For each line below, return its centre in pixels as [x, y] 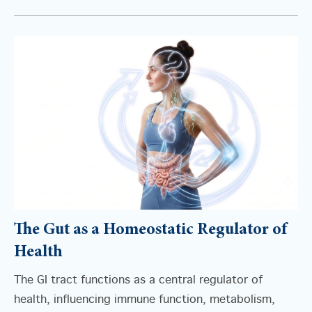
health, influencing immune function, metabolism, [145, 300]
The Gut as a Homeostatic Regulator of [150, 231]
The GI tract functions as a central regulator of [138, 280]
